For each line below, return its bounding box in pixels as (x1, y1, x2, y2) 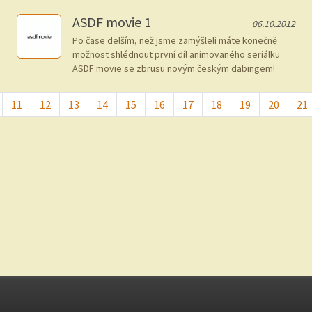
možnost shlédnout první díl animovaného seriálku (72, 48, 280, 61)
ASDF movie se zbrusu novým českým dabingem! (72, 62, 275, 75)
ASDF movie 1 (72, 13, 151, 31)
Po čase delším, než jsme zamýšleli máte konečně (72, 34, 277, 47)
